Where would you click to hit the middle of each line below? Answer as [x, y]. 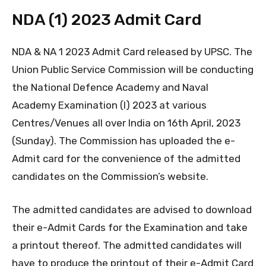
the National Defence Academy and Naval [110, 88]
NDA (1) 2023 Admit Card [107, 20]
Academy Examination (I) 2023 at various [109, 105]
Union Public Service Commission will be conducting [133, 70]
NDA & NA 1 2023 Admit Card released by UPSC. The [132, 52]
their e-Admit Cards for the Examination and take [130, 228]
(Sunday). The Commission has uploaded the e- [123, 141]
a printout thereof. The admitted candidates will [127, 246]
